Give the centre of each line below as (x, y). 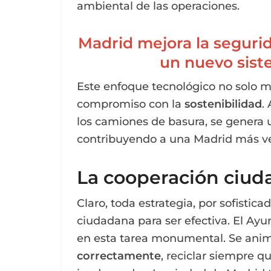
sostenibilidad (223, 104)
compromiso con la (131, 104)
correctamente (119, 256)
